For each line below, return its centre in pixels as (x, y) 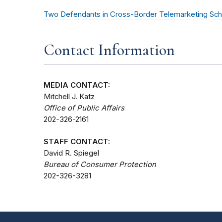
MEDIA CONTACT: (77, 85)
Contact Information (109, 50)
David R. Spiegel (71, 153)
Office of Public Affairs (84, 108)
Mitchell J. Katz (69, 97)
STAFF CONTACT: (77, 142)
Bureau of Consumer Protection (100, 165)
